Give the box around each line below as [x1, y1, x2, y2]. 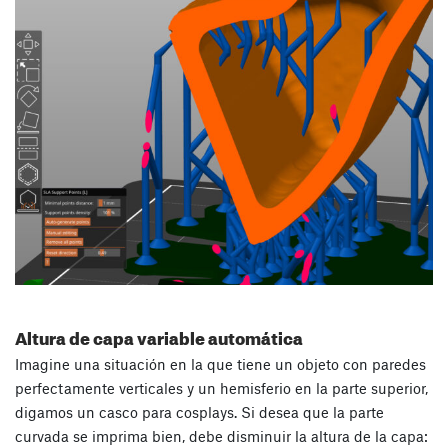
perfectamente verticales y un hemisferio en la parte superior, [15, 378, 428, 397]
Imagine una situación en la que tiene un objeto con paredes [15, 354, 426, 373]
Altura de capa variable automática [15, 321, 303, 349]
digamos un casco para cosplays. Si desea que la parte [15, 402, 384, 421]
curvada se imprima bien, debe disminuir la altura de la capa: [15, 426, 428, 445]
